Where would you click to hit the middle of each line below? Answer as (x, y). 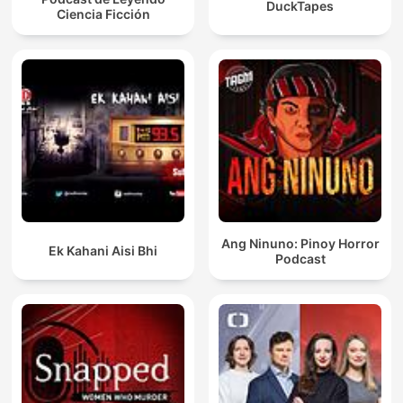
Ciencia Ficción (103, 13)
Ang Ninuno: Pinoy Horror (300, 243)
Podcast (300, 258)
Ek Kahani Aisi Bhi (103, 251)
